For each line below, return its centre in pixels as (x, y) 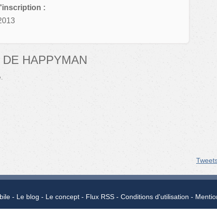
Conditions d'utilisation (155, 197)
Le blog (28, 197)
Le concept (62, 197)
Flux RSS (100, 197)
